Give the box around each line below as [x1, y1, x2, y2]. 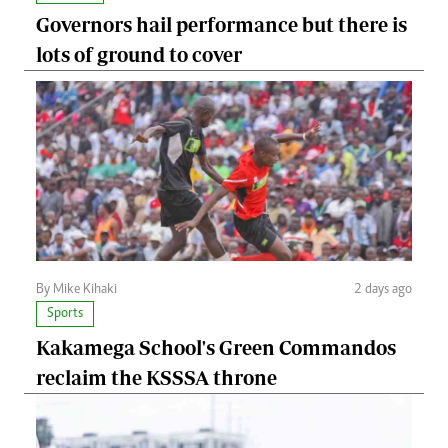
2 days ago [354, 283, 412, 298]
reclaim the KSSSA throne [36, 366, 277, 390]
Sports [47, 307, 83, 322]
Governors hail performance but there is [36, 13, 407, 37]
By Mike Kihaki [36, 283, 117, 298]
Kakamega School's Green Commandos [36, 336, 396, 360]
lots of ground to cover [36, 43, 242, 67]
